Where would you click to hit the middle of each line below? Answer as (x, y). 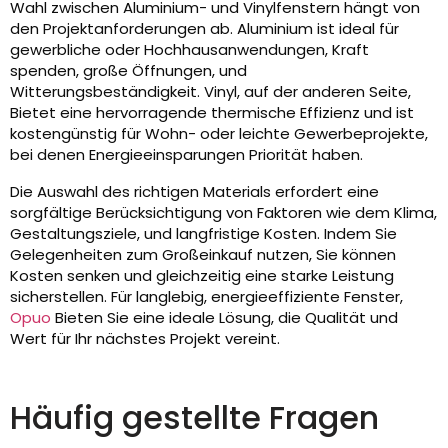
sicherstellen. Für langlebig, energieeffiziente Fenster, (206, 297)
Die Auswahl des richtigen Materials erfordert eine (194, 192)
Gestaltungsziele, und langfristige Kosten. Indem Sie (203, 234)
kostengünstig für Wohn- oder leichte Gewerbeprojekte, (219, 134)
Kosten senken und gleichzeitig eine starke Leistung (202, 276)
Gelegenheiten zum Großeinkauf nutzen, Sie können (203, 255)
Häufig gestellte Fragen (194, 418)
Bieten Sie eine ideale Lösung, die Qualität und (224, 318)
